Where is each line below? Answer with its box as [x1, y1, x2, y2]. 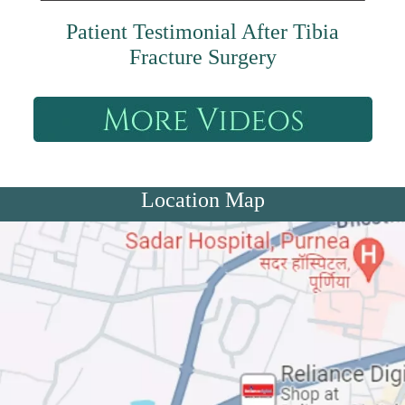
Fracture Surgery [128, 44, 277, 69]
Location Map [140, 187, 265, 212]
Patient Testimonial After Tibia [66, 19, 339, 43]
